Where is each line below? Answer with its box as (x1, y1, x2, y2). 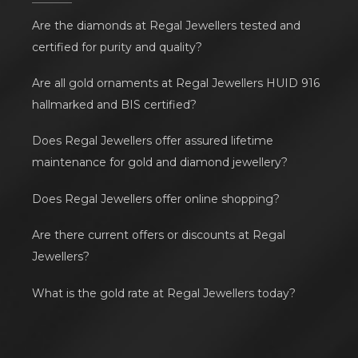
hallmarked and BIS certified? (32, 97, 197, 112)
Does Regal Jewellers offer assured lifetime (32, 133, 273, 148)
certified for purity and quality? (32, 40, 202, 54)
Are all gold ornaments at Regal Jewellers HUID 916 (32, 76, 320, 90)
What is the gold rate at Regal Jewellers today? (32, 286, 296, 300)
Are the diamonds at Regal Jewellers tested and (32, 18, 300, 33)
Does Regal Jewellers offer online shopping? (32, 192, 280, 206)
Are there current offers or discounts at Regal (32, 228, 285, 242)
